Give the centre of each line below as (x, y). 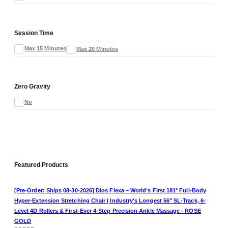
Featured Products (41, 165)
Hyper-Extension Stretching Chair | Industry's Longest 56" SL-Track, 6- (110, 200)
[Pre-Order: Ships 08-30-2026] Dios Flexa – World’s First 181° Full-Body (110, 190)
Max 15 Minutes (45, 48)
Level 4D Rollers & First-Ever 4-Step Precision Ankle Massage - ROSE (108, 210)
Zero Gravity (32, 86)
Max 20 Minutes (97, 49)
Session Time (34, 33)
